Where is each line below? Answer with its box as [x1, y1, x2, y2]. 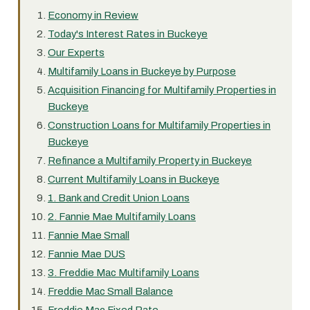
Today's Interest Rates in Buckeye [48, 28, 208, 39]
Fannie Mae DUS [48, 248, 125, 259]
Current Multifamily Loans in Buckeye [48, 174, 219, 185]
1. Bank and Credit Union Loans [48, 192, 190, 203]
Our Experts [48, 47, 104, 58]
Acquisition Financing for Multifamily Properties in [48, 84, 276, 95]
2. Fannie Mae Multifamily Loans [48, 211, 196, 222]
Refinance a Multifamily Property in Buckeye [48, 155, 252, 166]
